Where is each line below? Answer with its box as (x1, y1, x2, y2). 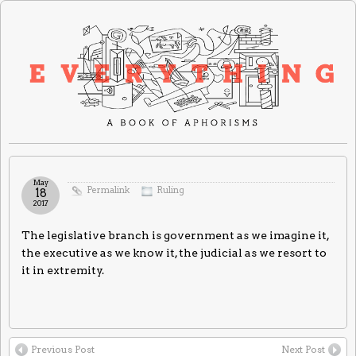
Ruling (157, 185, 184, 196)
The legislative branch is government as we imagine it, (21, 229, 329, 242)
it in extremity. (21, 264, 104, 277)
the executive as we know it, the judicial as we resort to (21, 246, 327, 260)
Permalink (87, 185, 130, 196)
